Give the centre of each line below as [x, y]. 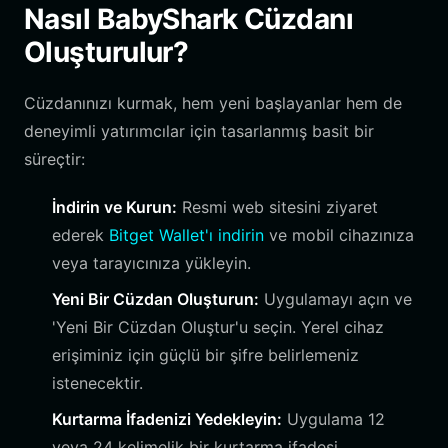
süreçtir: [54, 159]
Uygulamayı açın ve [335, 299]
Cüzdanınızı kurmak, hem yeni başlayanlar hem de [213, 103]
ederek [80, 235]
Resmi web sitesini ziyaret [277, 207]
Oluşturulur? [106, 52]
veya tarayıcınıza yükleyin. [151, 263]
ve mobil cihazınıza [339, 235]
